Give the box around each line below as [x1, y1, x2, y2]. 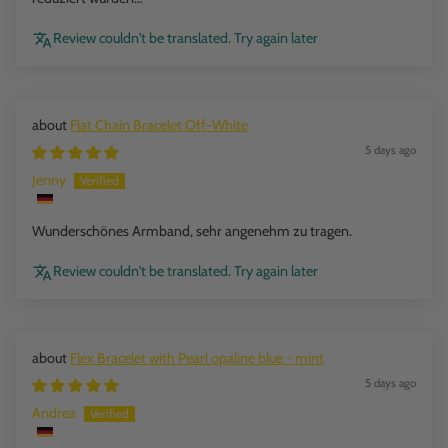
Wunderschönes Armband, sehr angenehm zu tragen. [32, 222, 352, 241]
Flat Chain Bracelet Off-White [70, 116, 248, 135]
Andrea [32, 404, 76, 423]
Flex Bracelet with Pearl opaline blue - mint [70, 349, 324, 368]
